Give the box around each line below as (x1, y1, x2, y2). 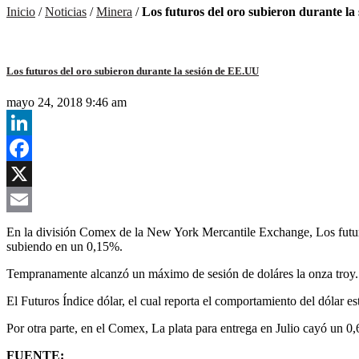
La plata (151, 321, 192, 335)
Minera (96, 5, 132, 19)
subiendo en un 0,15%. (6, 239, 123, 253)
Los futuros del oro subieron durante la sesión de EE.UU (6, 64, 259, 77)
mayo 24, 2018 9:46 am (6, 95, 127, 109)
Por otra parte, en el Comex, (6, 321, 151, 335)
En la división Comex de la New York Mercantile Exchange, (6, 224, 316, 239)
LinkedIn (6, 140, 53, 155)
